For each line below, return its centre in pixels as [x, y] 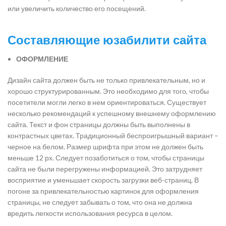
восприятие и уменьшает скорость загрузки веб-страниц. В [103, 180]
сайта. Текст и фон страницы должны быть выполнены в [99, 124]
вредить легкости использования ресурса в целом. [90, 213]
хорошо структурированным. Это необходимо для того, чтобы [108, 91]
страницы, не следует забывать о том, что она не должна [100, 202]
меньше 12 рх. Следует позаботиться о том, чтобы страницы [106, 158]
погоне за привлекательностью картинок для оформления [103, 191]
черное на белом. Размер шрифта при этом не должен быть [105, 147]
